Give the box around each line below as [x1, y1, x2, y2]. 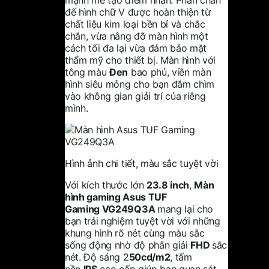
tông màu [65, 65, 110, 78]
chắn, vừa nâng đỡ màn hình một [65, 29, 208, 42]
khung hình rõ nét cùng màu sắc [65, 226, 205, 239]
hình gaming [65, 190, 121, 203]
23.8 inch [146, 178, 190, 191]
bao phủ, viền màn [128, 65, 211, 78]
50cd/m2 [128, 250, 171, 263]
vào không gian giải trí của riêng [65, 89, 206, 102]
